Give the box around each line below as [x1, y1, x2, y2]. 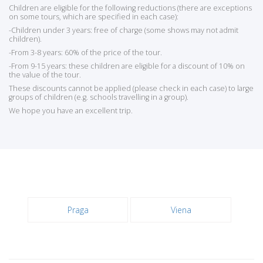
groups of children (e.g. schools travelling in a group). [9, 92, 188, 103]
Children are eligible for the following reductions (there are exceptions [9, 3, 252, 14]
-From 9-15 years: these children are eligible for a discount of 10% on [9, 61, 245, 72]
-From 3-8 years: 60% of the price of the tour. [9, 48, 162, 58]
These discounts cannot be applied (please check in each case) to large [9, 83, 254, 94]
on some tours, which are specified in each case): [9, 12, 178, 22]
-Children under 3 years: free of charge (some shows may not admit [9, 25, 238, 36]
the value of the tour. [9, 70, 81, 80]
